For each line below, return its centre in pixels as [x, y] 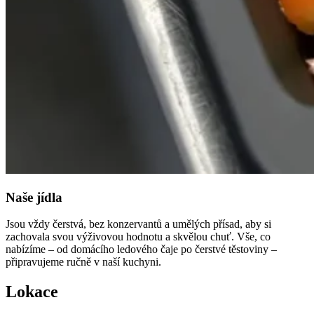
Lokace [32, 292]
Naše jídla [34, 197]
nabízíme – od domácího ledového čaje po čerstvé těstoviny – [141, 250]
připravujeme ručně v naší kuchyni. [83, 262]
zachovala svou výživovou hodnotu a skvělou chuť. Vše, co [138, 237]
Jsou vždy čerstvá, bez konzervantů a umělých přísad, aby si [138, 224]
